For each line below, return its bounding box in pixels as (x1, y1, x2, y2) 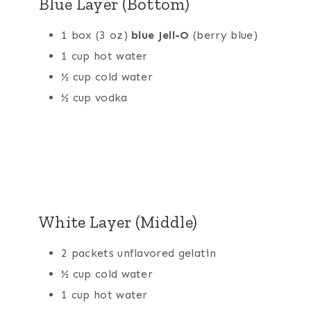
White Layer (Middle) (39, 212, 198, 233)
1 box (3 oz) (61, 28, 132, 42)
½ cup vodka (61, 91, 128, 105)
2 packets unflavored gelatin (61, 246, 216, 260)
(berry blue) (189, 28, 258, 42)
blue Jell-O (131, 28, 190, 42)
